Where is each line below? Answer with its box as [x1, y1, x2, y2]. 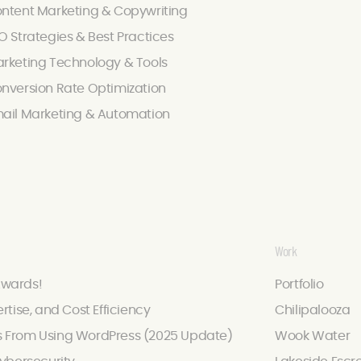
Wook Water [275, 330, 351, 343]
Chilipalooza [275, 304, 351, 317]
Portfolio [275, 278, 324, 292]
